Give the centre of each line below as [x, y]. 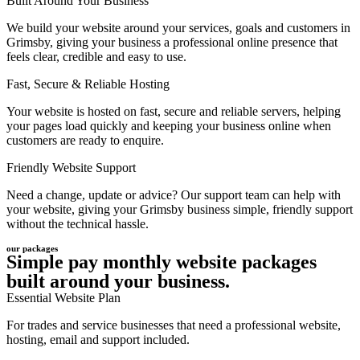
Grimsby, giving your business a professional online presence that [172, 43]
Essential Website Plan [63, 298]
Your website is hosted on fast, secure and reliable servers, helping [174, 112]
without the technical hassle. [78, 224]
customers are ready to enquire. [85, 141]
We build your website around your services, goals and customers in [178, 28]
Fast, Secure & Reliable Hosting [88, 84]
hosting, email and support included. [98, 340]
